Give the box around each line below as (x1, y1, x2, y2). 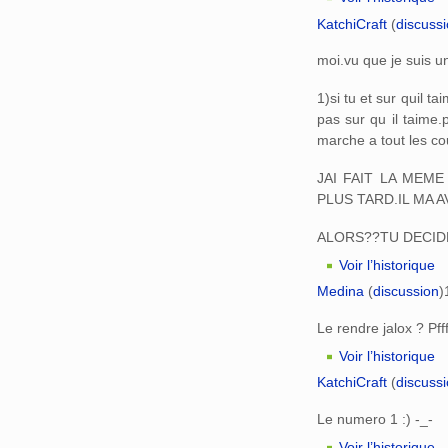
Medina (317, 283, 364, 300)
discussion (373, 283, 439, 300)
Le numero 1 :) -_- (317, 410, 433, 427)
